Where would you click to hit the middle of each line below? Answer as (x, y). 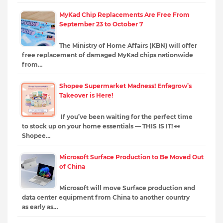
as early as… (40, 207)
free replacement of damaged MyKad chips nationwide (108, 55)
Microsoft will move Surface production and (127, 188)
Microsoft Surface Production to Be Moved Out (131, 157)
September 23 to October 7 (101, 24)
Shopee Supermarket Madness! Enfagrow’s (125, 86)
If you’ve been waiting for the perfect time (126, 117)
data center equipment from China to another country (106, 198)
